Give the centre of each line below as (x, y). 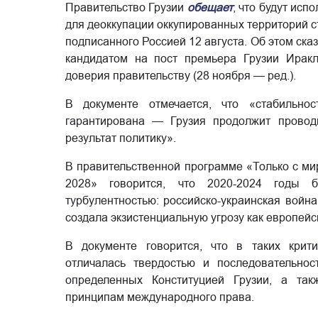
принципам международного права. (160, 297)
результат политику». (121, 138)
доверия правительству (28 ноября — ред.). (181, 76)
